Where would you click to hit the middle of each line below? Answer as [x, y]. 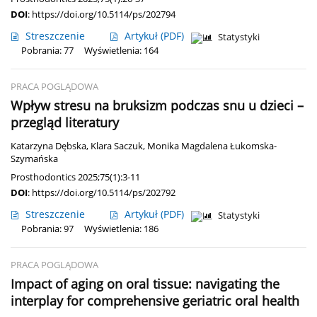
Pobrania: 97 [47, 229]
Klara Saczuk [117, 146]
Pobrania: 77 [47, 51]
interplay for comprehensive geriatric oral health [155, 301]
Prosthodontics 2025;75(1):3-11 [75, 177]
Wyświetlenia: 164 [121, 51]
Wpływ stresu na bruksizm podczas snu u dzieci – [157, 106]
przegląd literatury [65, 123]
